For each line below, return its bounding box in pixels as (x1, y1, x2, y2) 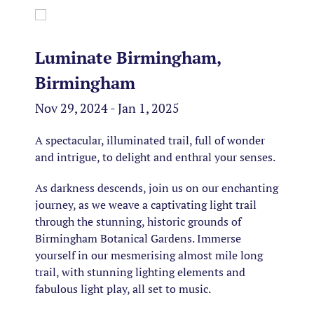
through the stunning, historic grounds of (35, 214, 241, 229)
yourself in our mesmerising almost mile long (35, 247, 263, 263)
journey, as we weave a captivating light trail (35, 197, 257, 212)
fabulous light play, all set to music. (35, 281, 211, 296)
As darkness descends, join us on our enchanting (35, 180, 278, 196)
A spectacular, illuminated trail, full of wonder (35, 132, 265, 148)
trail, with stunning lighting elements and (35, 264, 245, 280)
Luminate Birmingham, (35, 46, 221, 69)
